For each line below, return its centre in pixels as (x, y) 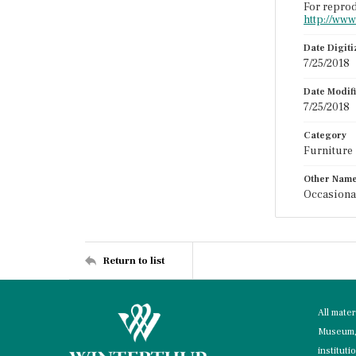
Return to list (133, 260)
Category (325, 135)
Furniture (328, 151)
